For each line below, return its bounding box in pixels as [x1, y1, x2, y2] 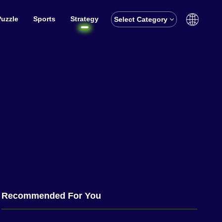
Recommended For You [1, 191, 102, 201]
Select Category [114, 15, 169, 23]
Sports [33, 15, 55, 23]
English [140, 39, 169, 47]
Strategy [70, 15, 99, 23]
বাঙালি [147, 59, 163, 68]
